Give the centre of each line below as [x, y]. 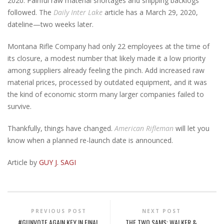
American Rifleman [144, 128]
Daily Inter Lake [78, 12]
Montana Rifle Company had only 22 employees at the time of [108, 46]
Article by [22, 162]
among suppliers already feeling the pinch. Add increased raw [106, 70]
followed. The [30, 12]
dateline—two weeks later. [50, 24]
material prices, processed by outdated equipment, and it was [107, 82]
